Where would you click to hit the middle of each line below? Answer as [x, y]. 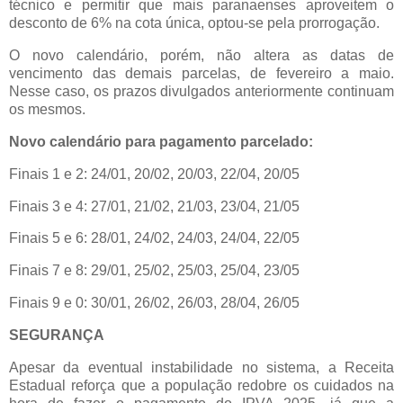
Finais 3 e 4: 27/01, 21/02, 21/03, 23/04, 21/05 [154, 206]
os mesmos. [47, 110]
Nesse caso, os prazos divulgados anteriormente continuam [201, 92]
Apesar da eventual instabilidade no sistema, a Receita [201, 367]
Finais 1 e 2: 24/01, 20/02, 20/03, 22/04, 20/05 [154, 174]
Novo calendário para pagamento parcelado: [161, 141]
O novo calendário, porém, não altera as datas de [201, 56]
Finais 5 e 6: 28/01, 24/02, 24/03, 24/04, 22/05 [156, 238]
